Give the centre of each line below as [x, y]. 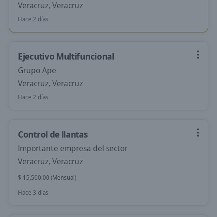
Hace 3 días [33, 193]
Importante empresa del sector [73, 148]
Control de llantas [53, 134]
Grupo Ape [37, 70]
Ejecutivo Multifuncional [66, 56]
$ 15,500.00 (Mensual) [47, 178]
